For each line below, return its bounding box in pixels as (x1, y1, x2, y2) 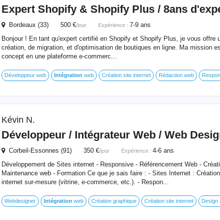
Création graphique (91, 198, 137, 204)
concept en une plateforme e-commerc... (1, 53, 117, 60)
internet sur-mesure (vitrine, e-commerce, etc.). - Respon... (1, 178, 169, 186)
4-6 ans (152, 147, 174, 154)
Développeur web (4, 72, 46, 78)
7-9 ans (129, 21, 151, 28)
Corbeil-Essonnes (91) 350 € (4, 147, 99, 154)
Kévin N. (1, 115, 35, 125)
